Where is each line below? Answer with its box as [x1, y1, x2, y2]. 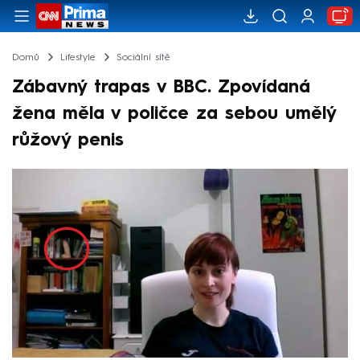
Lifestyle [59, 52, 96, 63]
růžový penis [12, 131, 124, 149]
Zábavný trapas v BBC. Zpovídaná [12, 78, 310, 96]
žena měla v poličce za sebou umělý [12, 104, 336, 123]
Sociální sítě [116, 52, 170, 63]
